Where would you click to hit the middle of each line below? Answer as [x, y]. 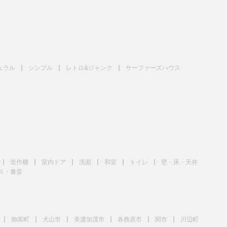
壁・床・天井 [179, 162]
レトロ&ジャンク [89, 68]
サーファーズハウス [153, 68]
